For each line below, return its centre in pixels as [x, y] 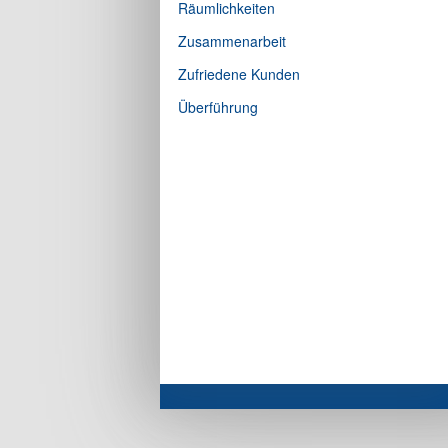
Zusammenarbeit [232, 41]
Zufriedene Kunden [239, 74]
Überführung [218, 107]
